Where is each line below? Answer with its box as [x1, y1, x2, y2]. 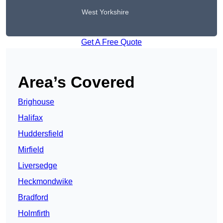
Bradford [18, 193, 48, 202]
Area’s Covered [18, 73, 135, 92]
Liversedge [18, 161, 57, 170]
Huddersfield [18, 129, 63, 138]
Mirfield [18, 145, 44, 154]
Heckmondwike [18, 177, 73, 186]
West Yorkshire [82, 8, 129, 16]
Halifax [18, 113, 43, 122]
